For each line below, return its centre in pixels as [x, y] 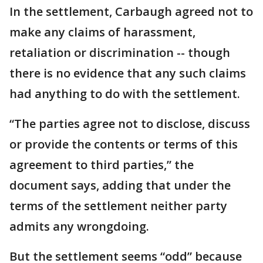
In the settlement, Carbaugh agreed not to [131, 12]
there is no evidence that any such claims [128, 73]
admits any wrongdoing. [79, 227]
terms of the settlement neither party [118, 206]
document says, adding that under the [120, 186]
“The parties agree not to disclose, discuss [130, 124]
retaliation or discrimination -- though [120, 53]
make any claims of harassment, [102, 32]
